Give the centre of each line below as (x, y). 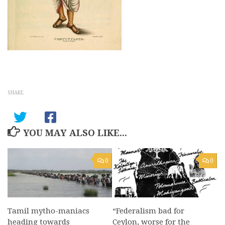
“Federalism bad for (148, 211)
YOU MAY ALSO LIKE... (75, 133)
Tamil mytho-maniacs (48, 211)
